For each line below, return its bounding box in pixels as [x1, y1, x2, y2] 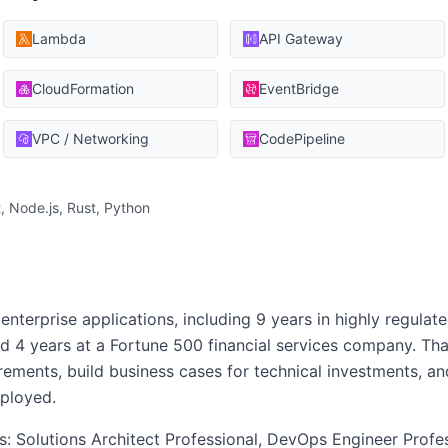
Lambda [32, 30, 86, 47]
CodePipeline [259, 130, 345, 147]
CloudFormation [32, 80, 134, 97]
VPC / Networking [32, 130, 149, 147]
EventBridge [259, 80, 339, 97]
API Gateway [259, 30, 343, 47]
